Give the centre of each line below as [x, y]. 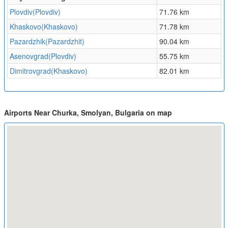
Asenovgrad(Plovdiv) [43, 56]
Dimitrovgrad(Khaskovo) [48, 71]
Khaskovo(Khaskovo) [44, 27]
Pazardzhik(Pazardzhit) [47, 41]
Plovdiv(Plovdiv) [35, 12]
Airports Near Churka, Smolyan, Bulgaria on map [88, 113]
